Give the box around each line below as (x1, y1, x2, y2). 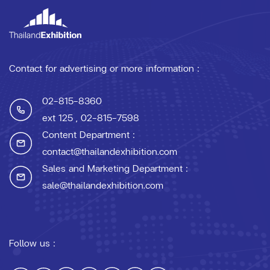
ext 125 (42, 110, 73, 124)
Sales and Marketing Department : (42, 161, 188, 175)
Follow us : (9, 236, 55, 250)
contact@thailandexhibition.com (42, 144, 177, 158)
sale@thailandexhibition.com (42, 178, 163, 192)
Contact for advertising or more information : (9, 61, 199, 75)
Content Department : (42, 127, 135, 141)
